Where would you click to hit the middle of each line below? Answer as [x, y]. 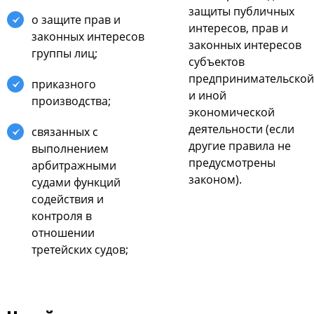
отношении [63, 232]
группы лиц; [64, 53]
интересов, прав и [238, 28]
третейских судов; [80, 249]
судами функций [76, 182]
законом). [215, 179]
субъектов [217, 61]
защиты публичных [241, 11]
